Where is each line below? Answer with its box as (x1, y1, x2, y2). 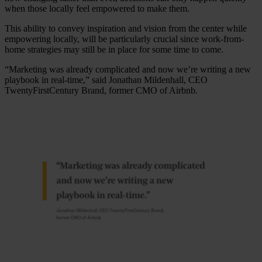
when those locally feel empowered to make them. (5, 3, 189, 13)
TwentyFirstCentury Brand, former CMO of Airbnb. (5, 85, 198, 95)
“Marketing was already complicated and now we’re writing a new (5, 64, 251, 74)
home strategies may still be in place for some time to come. (5, 44, 223, 54)
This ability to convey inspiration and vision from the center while (5, 23, 247, 33)
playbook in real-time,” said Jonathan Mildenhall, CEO (5, 74, 208, 85)
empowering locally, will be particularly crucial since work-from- (5, 33, 244, 44)
